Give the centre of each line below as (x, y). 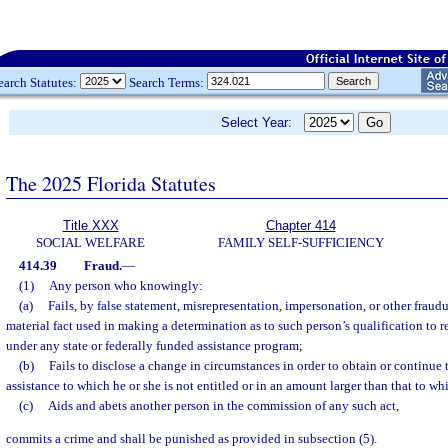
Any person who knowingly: (125, 285)
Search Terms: (166, 82)
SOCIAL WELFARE (90, 242)
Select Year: (262, 122)
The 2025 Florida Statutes (111, 183)
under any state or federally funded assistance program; (154, 345)
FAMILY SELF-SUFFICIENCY (300, 242)
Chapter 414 (300, 225)
